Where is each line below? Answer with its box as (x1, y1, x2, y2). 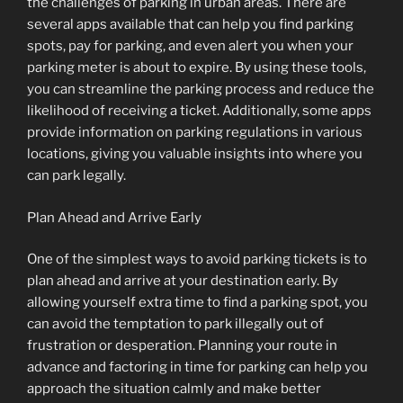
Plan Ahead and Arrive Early (27, 209, 201, 226)
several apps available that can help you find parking (27, 16, 354, 33)
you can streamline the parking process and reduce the (27, 81, 374, 98)
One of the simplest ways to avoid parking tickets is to (27, 251, 367, 268)
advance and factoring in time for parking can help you (27, 359, 368, 376)
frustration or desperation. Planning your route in (27, 337, 337, 354)
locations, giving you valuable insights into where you (27, 146, 363, 163)
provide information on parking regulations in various (27, 124, 363, 141)
